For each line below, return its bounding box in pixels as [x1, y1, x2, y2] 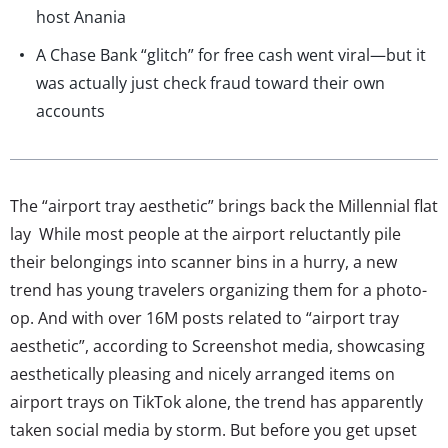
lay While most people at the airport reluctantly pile [10, 222, 401, 245]
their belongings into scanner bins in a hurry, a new [10, 250, 397, 273]
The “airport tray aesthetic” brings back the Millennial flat [10, 194, 438, 217]
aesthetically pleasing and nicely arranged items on [10, 362, 395, 385]
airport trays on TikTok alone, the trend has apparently [10, 390, 423, 413]
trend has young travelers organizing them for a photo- [10, 278, 427, 301]
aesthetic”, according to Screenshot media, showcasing [10, 334, 425, 357]
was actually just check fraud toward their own [36, 71, 385, 94]
